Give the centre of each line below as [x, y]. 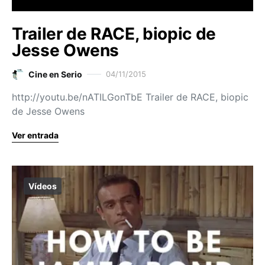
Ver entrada [35, 135]
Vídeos [43, 186]
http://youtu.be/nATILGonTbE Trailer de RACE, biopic [130, 97]
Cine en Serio [55, 74]
